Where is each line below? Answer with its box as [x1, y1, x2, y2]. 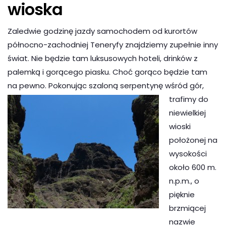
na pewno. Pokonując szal [8, 80, 103, 91]
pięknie [169, 189, 195, 200]
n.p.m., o [169, 175, 199, 186]
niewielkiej [169, 107, 206, 118]
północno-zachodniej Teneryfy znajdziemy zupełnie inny [8, 39, 218, 50]
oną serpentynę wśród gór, [103, 80, 204, 91]
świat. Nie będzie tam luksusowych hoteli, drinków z [8, 52, 198, 64]
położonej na [169, 134, 217, 145]
